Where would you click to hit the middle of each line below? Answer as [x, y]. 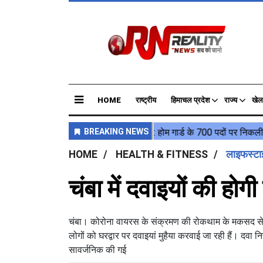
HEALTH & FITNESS [162, 154]
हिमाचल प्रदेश [190, 100]
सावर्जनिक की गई [97, 249]
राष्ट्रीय [146, 100]
